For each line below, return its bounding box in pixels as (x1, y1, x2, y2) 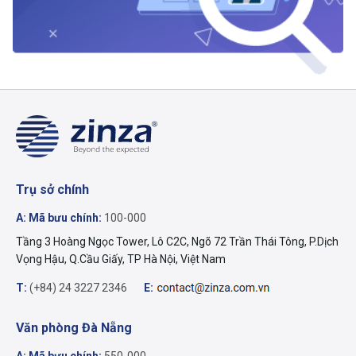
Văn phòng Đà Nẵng (16, 319, 132, 335)
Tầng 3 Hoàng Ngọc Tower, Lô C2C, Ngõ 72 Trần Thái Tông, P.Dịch (16, 234, 339, 248)
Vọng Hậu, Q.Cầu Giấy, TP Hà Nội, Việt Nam (16, 252, 226, 265)
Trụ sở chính (16, 181, 89, 197)
